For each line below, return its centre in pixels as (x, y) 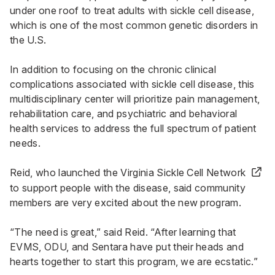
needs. (25, 143)
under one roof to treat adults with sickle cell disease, (132, 10)
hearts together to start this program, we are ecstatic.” (134, 262)
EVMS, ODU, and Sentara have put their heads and (127, 247)
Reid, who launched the (65, 172)
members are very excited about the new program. (126, 203)
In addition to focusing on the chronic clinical (113, 69)
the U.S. (28, 40)
